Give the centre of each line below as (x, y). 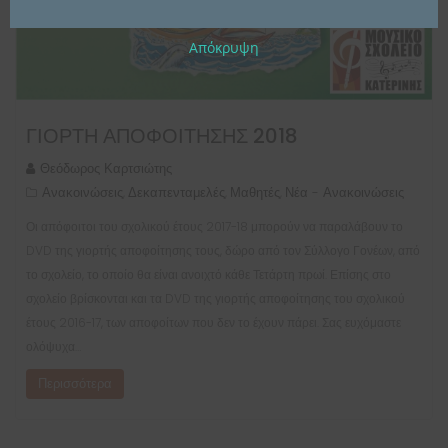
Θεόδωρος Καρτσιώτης (106, 169)
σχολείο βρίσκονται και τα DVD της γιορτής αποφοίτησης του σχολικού (215, 299)
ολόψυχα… (53, 347)
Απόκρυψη (224, 47)
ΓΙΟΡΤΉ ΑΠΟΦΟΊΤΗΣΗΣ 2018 (162, 136)
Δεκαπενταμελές (176, 193)
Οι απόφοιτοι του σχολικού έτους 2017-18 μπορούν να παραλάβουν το (214, 227)
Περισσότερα (75, 384)
